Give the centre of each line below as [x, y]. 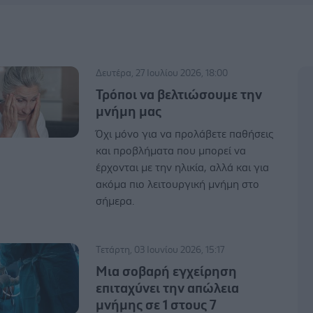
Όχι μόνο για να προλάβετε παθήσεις [185, 134]
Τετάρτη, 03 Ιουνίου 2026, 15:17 [160, 250]
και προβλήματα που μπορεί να [171, 151]
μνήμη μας [129, 111]
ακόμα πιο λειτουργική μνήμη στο [178, 184]
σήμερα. [115, 201]
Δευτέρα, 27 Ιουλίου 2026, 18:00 [162, 73]
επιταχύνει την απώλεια [168, 288]
